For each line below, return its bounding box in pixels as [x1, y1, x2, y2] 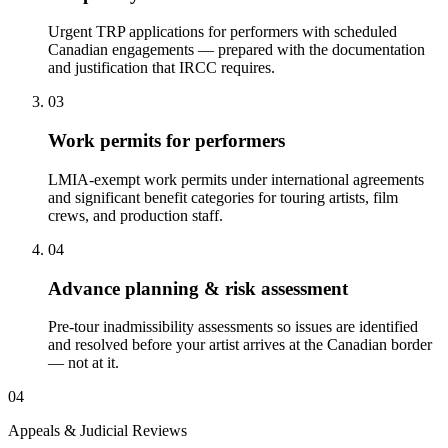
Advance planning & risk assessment [48, 277, 348, 299]
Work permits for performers [48, 130, 285, 152]
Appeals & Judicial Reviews [8, 422, 187, 440]
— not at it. [48, 354, 119, 372]
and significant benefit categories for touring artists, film [48, 188, 398, 206]
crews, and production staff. [48, 206, 223, 224]
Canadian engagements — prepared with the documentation [48, 41, 425, 59]
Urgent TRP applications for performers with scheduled [48, 23, 397, 41]
